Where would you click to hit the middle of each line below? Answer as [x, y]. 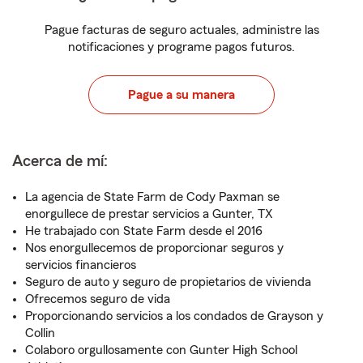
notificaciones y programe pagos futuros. [181, 47]
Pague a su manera [181, 95]
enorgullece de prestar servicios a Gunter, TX [149, 214]
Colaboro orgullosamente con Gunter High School [161, 350]
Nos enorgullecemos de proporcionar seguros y [154, 248]
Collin [40, 333]
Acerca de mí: [60, 161]
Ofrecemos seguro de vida [98, 299]
